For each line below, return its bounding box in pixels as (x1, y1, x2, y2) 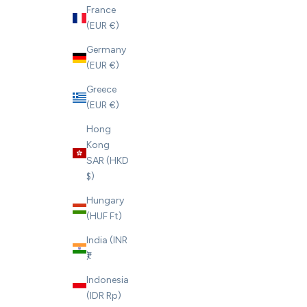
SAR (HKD (86, 155, 129, 167)
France (86, 4, 116, 16)
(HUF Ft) (86, 210, 122, 223)
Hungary (86, 195, 124, 207)
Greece (86, 84, 116, 96)
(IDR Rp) (86, 290, 121, 302)
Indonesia (86, 274, 129, 286)
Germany (86, 44, 126, 56)
